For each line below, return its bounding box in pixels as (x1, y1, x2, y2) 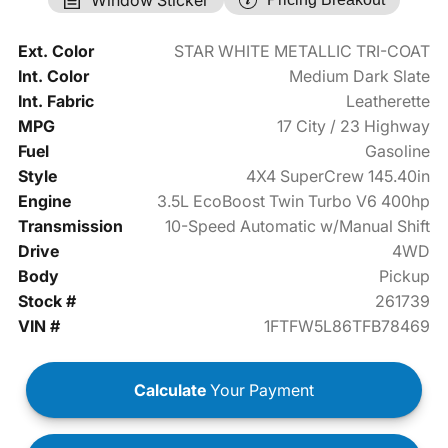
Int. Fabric (17, 90, 94, 111)
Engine (17, 190, 71, 211)
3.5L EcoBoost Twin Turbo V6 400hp (157, 190, 431, 211)
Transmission (17, 215, 123, 236)
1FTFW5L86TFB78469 (264, 315, 431, 336)
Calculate (134, 379, 206, 400)
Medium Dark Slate (289, 65, 431, 86)
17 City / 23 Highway (277, 115, 431, 136)
